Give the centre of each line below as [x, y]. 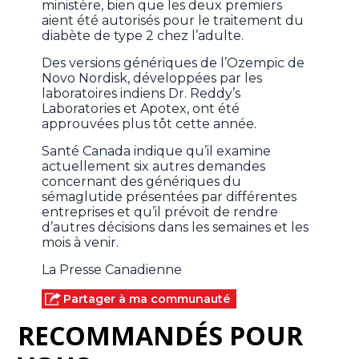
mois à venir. [81, 243]
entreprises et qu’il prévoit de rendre [160, 212]
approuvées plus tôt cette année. [149, 124]
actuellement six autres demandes [154, 167]
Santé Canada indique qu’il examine [157, 151]
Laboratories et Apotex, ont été [141, 109]
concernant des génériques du [142, 182]
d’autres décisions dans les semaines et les [175, 228]
